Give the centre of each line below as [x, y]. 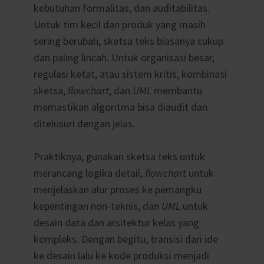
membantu [176, 90]
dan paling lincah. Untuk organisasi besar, [124, 57]
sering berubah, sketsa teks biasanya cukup [128, 41]
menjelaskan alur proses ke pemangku [117, 190]
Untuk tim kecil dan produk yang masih [119, 24]
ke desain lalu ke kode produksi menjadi [121, 256]
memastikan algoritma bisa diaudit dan [120, 107]
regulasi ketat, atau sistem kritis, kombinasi [130, 74]
